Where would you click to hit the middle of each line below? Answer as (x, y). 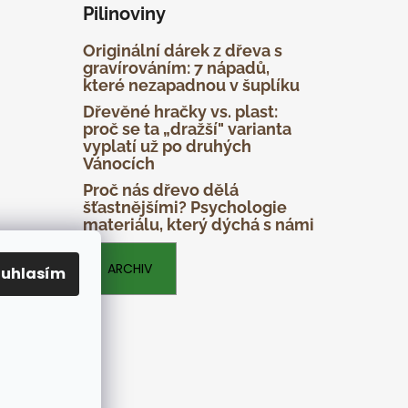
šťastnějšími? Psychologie (184, 207)
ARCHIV (129, 268)
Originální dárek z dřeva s (182, 50)
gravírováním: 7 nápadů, (176, 67)
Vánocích (118, 163)
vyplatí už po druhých (167, 146)
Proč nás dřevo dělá (160, 189)
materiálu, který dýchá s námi (198, 224)
